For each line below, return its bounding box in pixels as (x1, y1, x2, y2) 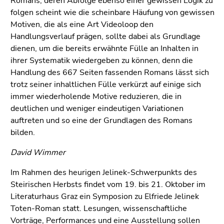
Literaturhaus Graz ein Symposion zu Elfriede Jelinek (10, 190, 199, 202)
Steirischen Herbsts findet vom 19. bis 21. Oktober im (10, 178, 205, 190)
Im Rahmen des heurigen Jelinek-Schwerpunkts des (10, 166, 197, 178)
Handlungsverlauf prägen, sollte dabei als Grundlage (10, 30, 200, 42)
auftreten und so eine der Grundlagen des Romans (10, 114, 192, 126)
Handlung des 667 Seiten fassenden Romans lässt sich (10, 66, 209, 78)
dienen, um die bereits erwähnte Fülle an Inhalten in (10, 42, 198, 54)
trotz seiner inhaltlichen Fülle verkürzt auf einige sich (10, 78, 201, 90)
